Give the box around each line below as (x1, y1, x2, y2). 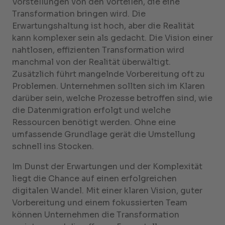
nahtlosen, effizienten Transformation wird (12, 45, 184, 55)
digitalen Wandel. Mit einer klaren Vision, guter (12, 185, 202, 196)
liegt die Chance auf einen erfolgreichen (12, 173, 177, 184)
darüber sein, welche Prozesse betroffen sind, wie (12, 93, 212, 103)
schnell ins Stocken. (12, 141, 94, 152)
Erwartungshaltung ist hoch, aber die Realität (12, 21, 194, 31)
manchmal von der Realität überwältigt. (12, 57, 171, 67)
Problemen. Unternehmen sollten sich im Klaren (12, 81, 205, 91)
